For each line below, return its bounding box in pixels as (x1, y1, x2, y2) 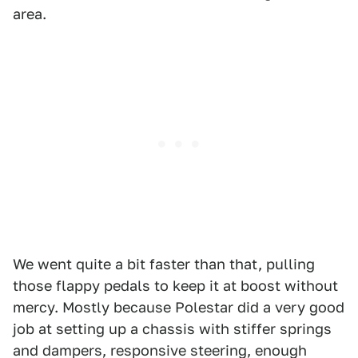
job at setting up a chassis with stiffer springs (13, 320, 332, 337)
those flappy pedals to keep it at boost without (13, 277, 338, 294)
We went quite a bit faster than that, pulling (13, 256, 315, 272)
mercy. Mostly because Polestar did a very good (13, 299, 344, 316)
